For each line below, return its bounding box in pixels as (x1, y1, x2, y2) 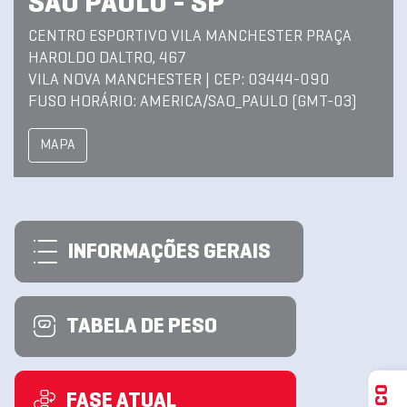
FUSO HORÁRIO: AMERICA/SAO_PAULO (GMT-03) (28, 94, 357, 110)
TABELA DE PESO (66, 317, 217, 337)
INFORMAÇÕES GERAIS (68, 243, 271, 263)
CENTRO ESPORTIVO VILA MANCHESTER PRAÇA (28, 29, 352, 45)
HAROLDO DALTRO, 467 (28, 51, 185, 66)
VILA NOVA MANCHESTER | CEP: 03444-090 (28, 73, 330, 88)
